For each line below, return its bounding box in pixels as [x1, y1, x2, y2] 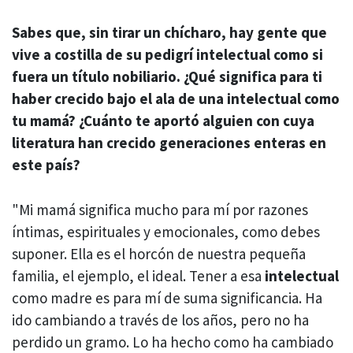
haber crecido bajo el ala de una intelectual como [12, 89, 340, 109]
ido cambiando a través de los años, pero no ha [12, 310, 309, 329]
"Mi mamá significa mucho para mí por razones [12, 199, 308, 219]
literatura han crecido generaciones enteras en [12, 133, 326, 153]
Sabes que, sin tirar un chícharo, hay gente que [12, 23, 327, 43]
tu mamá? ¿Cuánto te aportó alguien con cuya [12, 111, 314, 131]
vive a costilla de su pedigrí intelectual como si [12, 45, 323, 65]
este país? [12, 155, 84, 175]
